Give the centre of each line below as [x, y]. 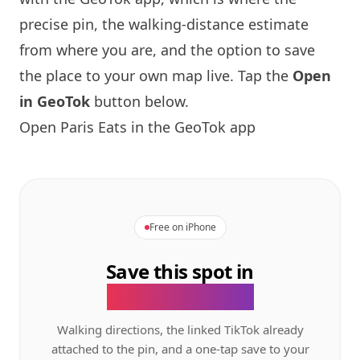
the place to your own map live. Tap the [156, 76]
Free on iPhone [182, 227]
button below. [139, 101]
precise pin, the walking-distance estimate [164, 24]
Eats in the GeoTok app [175, 127]
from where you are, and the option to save [167, 50]
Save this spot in [180, 271]
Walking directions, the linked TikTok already [180, 329]
